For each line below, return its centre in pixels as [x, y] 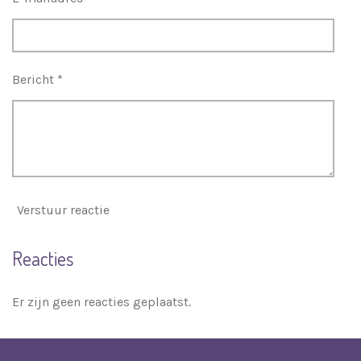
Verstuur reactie [63, 210]
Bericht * [37, 79]
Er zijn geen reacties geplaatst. [102, 301]
